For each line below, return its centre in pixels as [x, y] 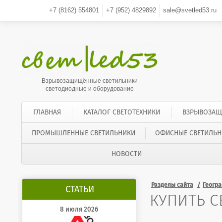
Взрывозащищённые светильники [90, 81]
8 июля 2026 [79, 210]
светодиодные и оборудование [90, 89]
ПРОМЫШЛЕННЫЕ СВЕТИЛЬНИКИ [83, 133]
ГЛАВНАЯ [47, 112]
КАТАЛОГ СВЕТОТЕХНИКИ [121, 112]
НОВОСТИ [126, 154]
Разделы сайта [172, 185]
